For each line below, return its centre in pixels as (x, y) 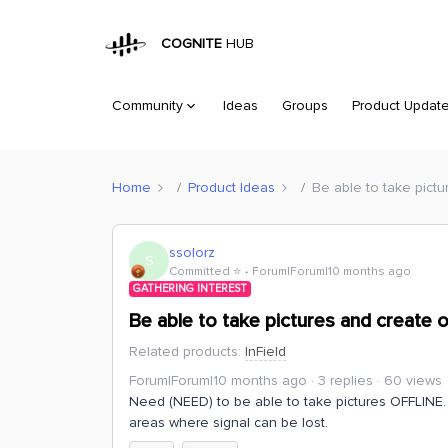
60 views (413, 380)
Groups (305, 105)
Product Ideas (231, 187)
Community (147, 105)
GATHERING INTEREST (190, 288)
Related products (183, 351)
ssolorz (192, 252)
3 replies (345, 380)
